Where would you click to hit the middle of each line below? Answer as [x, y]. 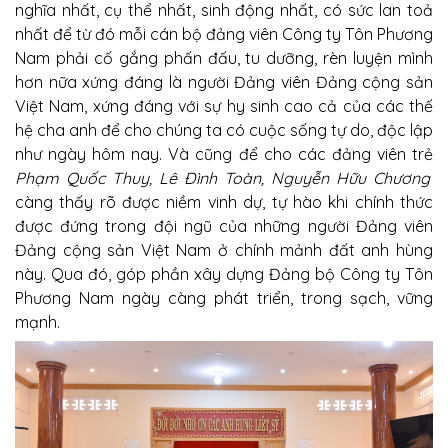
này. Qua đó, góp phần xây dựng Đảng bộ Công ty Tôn [224, 273]
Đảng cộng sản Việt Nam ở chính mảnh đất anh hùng [224, 249]
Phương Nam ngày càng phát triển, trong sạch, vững [224, 297]
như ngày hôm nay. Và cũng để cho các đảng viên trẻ [224, 153]
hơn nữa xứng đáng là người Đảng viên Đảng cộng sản [224, 81]
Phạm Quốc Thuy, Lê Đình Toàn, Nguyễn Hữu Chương [222, 177]
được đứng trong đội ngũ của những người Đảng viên [224, 225]
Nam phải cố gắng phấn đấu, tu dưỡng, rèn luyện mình [224, 57]
